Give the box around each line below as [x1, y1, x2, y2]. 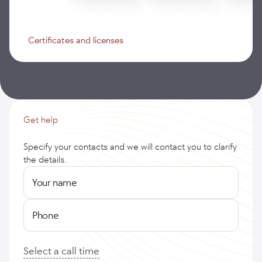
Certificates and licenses [28, 35, 123, 46]
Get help [23, 114, 58, 125]
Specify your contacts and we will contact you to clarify [23, 141, 237, 152]
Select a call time [23, 244, 99, 257]
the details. [23, 154, 67, 165]
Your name [32, 175, 77, 189]
